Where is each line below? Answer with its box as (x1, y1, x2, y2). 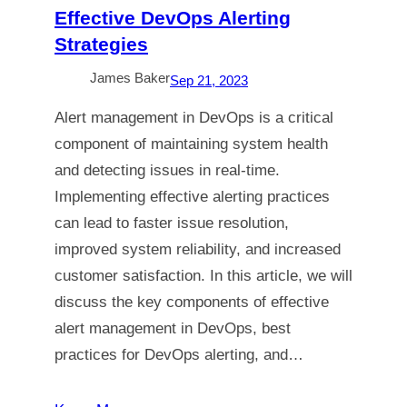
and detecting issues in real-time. (55, 162, 280, 179)
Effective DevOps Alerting (55, 7, 291, 28)
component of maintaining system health (55, 135, 328, 153)
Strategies (55, 34, 148, 55)
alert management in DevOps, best (55, 320, 291, 337)
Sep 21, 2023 (170, 73, 248, 88)
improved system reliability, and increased (55, 241, 341, 258)
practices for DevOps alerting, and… (55, 346, 303, 363)
